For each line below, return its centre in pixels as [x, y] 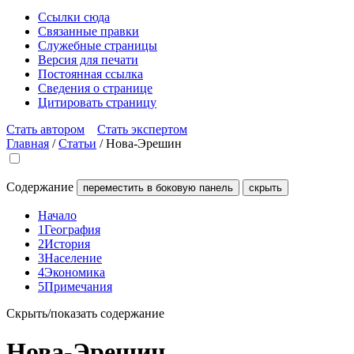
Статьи [77, 143]
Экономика [75, 272]
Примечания [78, 286]
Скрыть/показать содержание [85, 313]
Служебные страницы [98, 45]
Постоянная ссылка [90, 74]
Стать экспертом [142, 129]
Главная [28, 143]
